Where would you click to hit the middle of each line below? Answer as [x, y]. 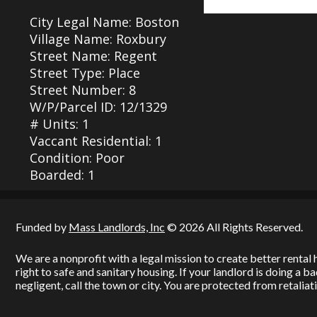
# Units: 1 [59, 124]
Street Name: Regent [93, 56]
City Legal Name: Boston [104, 22]
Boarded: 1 [62, 175]
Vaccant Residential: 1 [96, 141]
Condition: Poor [77, 158]
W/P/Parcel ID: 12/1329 [98, 107]
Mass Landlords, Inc [117, 227]
